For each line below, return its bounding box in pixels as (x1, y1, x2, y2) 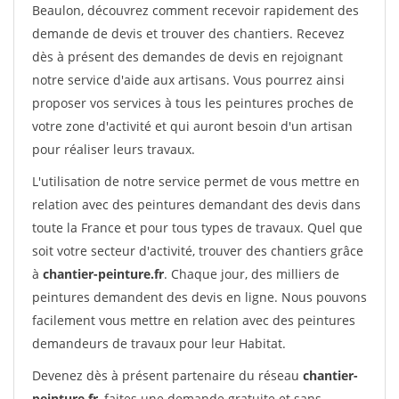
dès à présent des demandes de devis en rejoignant (32, 48, 343, 65)
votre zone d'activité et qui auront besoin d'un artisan (32, 118, 353, 134)
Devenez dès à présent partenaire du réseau (32, 367, 303, 384)
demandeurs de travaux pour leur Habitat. (32, 335, 286, 352)
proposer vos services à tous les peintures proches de (32, 94, 354, 111)
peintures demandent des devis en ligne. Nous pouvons (32, 289, 367, 305)
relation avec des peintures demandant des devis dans (32, 196, 361, 213)
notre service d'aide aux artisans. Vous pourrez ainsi (32, 71, 345, 88)
